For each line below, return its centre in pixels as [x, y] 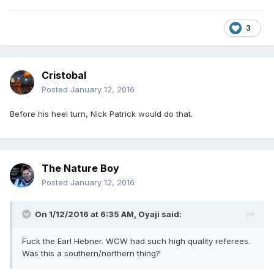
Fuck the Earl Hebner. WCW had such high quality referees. [136, 241]
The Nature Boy [80, 168]
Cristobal [64, 76]
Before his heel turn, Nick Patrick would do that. [101, 114]
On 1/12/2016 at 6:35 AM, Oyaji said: [108, 214]
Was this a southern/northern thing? [91, 254]
